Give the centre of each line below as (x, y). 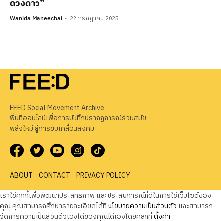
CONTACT (55, 175)
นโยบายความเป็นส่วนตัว (142, 206)
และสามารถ (195, 206)
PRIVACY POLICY (103, 175)
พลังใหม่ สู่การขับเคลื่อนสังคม (52, 128)
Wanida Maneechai (36, 18)
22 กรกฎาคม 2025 (94, 18)
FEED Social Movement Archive (57, 108)
